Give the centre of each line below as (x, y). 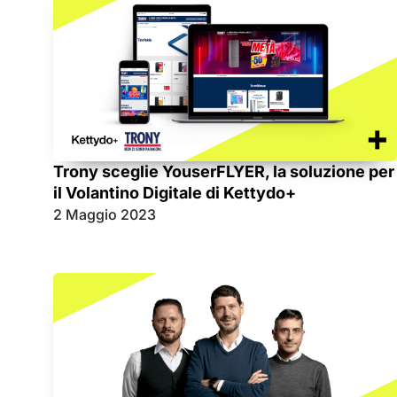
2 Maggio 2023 (105, 214)
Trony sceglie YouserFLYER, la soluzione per (224, 171)
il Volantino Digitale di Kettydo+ (175, 192)
